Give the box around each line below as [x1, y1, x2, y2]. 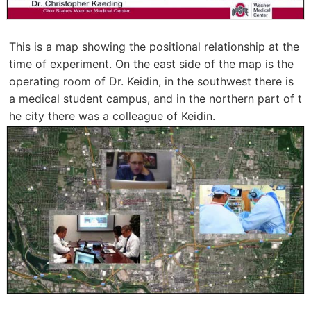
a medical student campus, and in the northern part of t [9, 92, 302, 106]
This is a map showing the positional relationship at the [9, 40, 299, 54]
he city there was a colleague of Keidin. [9, 109, 215, 124]
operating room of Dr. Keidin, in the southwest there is [9, 74, 294, 89]
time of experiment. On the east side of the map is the [9, 57, 294, 72]
